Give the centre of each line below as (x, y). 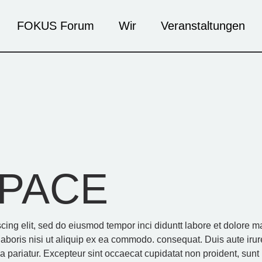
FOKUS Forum (56, 26)
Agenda (136, 100)
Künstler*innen (151, 77)
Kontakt (136, 122)
